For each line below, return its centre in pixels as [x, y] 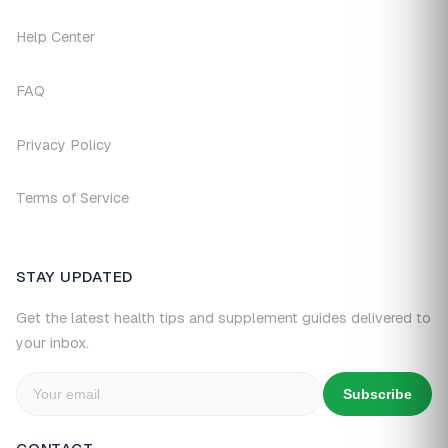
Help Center [55, 37]
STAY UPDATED [75, 277]
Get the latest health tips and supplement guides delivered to [223, 318]
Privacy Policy [64, 144]
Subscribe [377, 394]
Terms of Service [72, 198]
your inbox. [52, 343]
